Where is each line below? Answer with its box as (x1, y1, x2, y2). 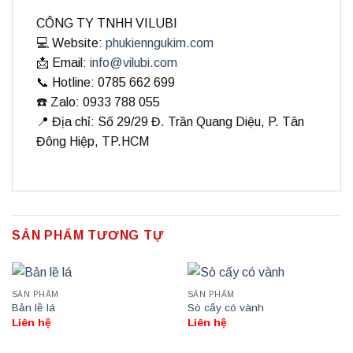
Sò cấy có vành (187, 301, 264, 314)
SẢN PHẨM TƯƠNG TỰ (12, 229, 164, 243)
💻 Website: (36, 35, 106, 50)
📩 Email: (36, 55, 90, 69)
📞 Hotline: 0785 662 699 (36, 75, 175, 89)
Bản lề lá (11, 301, 55, 314)
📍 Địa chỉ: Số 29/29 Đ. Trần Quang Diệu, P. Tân (36, 114, 304, 128)
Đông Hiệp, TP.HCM (36, 134, 149, 148)
